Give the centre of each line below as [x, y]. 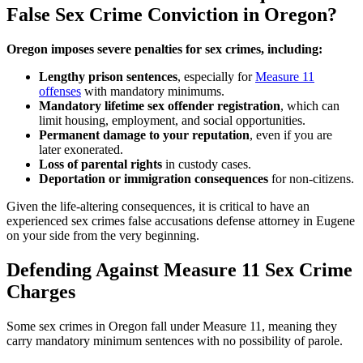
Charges [41, 292]
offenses [60, 92]
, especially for [216, 77]
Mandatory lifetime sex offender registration [160, 106]
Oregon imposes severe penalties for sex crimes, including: [164, 49]
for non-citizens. [311, 179]
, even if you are [291, 135]
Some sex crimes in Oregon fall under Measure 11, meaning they [172, 327]
